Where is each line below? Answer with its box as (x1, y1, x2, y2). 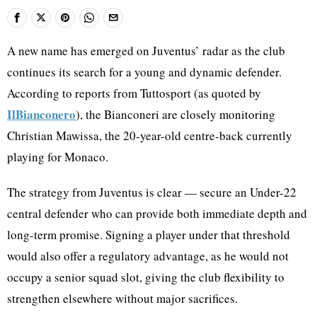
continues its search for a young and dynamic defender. (7, 63, 282, 80)
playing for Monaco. (7, 148, 108, 165)
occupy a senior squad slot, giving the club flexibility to (7, 268, 284, 285)
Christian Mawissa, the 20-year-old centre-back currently (7, 127, 292, 144)
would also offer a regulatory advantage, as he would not (7, 247, 289, 264)
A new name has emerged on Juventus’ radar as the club (7, 42, 285, 59)
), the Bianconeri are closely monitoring (76, 105, 275, 122)
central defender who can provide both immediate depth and (7, 204, 307, 221)
